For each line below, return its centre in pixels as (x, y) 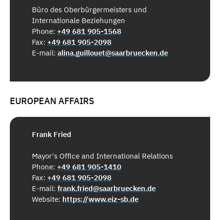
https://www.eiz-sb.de (100, 199)
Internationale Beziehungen (79, 20)
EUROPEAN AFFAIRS (52, 101)
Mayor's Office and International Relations (102, 156)
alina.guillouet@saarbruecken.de (113, 53)
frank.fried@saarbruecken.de (107, 189)
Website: (47, 199)
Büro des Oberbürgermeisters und (89, 9)
